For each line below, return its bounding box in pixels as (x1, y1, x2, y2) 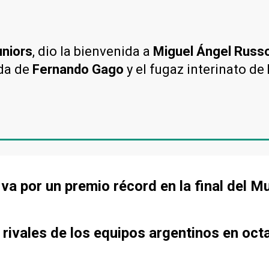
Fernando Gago (32, 61, 124, 77)
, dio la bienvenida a (32, 43, 153, 59)
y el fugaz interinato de (124, 61, 267, 77)
